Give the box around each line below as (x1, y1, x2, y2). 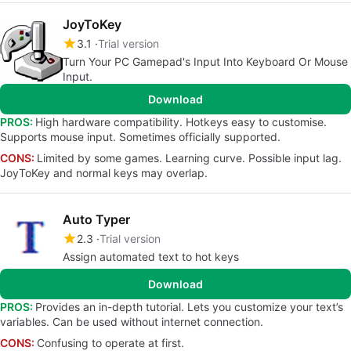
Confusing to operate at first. (37, 336, 184, 349)
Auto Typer (63, 212, 130, 227)
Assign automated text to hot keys (63, 250, 239, 263)
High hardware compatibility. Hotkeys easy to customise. (35, 115, 327, 128)
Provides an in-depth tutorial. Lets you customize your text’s (35, 300, 343, 313)
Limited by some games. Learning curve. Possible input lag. (37, 151, 342, 165)
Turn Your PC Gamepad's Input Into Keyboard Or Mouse (63, 55, 348, 68)
